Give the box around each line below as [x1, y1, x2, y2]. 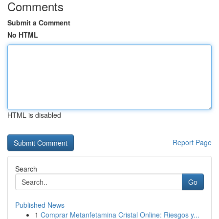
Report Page [173, 137, 212, 147]
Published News [15, 200, 65, 210]
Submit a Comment [7, 18, 70, 27]
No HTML [7, 30, 38, 40]
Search [15, 164, 37, 174]
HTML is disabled [7, 110, 61, 120]
